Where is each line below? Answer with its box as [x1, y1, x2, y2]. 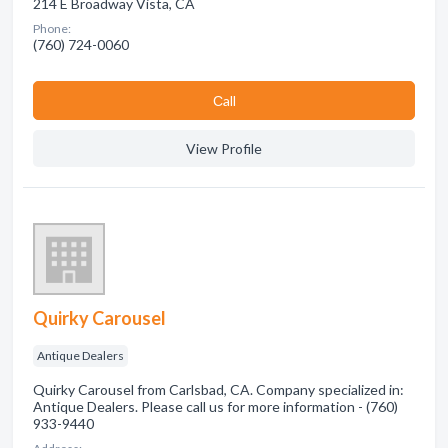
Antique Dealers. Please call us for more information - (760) [33, 398, 398, 415]
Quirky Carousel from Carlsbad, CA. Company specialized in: [33, 381, 404, 398]
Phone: [33, 21, 71, 36]
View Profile [186, 140, 262, 157]
